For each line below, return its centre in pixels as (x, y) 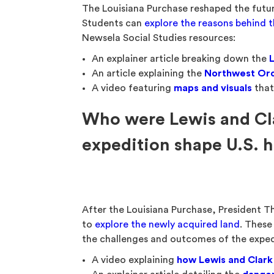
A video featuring (133, 88)
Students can (113, 23)
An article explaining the (148, 73)
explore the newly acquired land (168, 224)
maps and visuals (213, 88)
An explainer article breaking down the (181, 59)
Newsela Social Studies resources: (159, 38)
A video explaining (135, 260)
